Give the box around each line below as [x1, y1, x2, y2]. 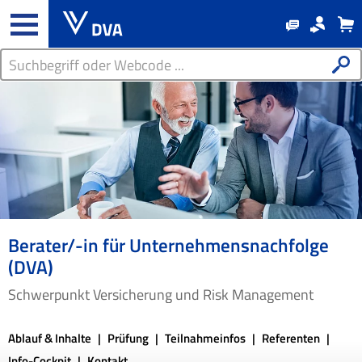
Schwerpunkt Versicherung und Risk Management [8, 283, 314, 305]
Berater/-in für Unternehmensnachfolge [8, 230, 329, 259]
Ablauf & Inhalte [8, 328, 94, 347]
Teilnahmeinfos [165, 328, 248, 347]
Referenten [262, 328, 322, 347]
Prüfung [107, 328, 151, 347]
